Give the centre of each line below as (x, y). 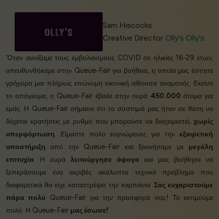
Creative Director (134, 38)
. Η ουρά (52, 159)
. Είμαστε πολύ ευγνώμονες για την (117, 134)
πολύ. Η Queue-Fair (38, 210)
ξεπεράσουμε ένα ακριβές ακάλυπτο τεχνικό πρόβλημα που (109, 172)
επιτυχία (20, 159)
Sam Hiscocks (127, 25)
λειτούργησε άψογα (105, 159)
